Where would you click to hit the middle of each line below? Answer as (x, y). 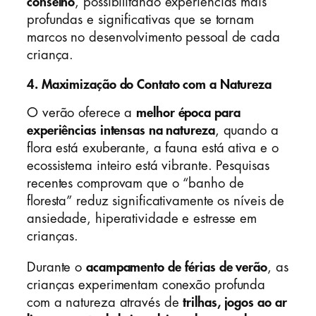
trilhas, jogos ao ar (235, 302)
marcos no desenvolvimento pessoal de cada (153, 38)
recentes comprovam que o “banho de (135, 184)
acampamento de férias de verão (177, 267)
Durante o (56, 267)
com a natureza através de (105, 302)
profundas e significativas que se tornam (140, 20)
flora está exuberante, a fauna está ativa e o (153, 148)
